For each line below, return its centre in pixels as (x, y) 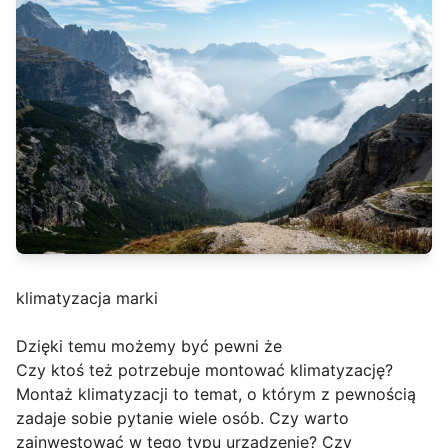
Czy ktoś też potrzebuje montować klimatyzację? (204, 370)
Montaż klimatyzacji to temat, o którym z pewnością (216, 394)
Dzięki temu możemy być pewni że (149, 346)
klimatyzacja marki (87, 298)
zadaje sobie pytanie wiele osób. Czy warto (182, 418)
